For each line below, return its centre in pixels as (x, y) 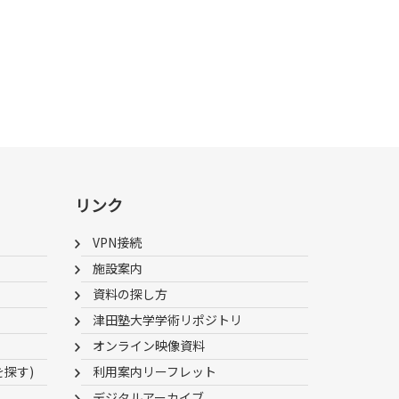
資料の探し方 (130, 294)
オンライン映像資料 (148, 346)
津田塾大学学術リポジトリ (167, 320)
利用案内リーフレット (154, 371)
